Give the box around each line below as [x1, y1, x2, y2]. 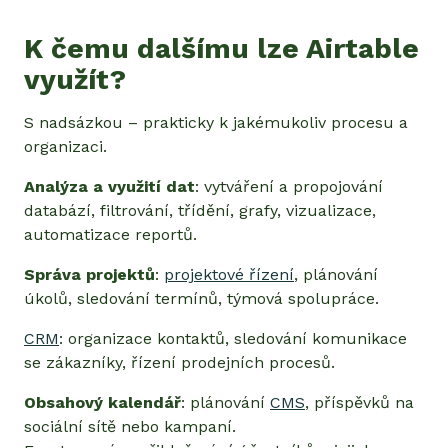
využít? [24, 63, 126, 97]
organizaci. [24, 137, 107, 157]
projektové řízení [164, 265, 294, 285]
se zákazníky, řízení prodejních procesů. [24, 353, 335, 373]
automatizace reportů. [24, 225, 197, 245]
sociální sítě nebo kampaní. [24, 417, 236, 437]
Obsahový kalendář [24, 393, 181, 413]
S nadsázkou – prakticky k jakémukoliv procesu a [24, 113, 408, 133]
